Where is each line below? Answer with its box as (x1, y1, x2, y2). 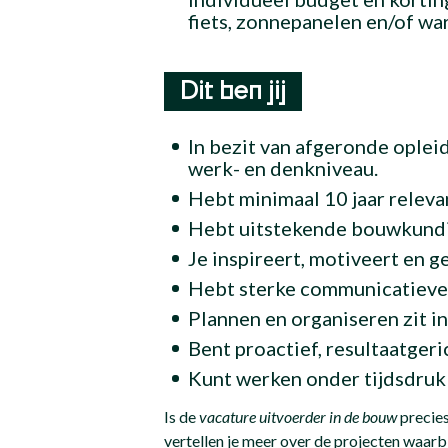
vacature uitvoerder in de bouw (199, 406, 398, 426)
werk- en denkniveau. (188, 155, 379, 180)
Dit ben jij (180, 80, 287, 105)
